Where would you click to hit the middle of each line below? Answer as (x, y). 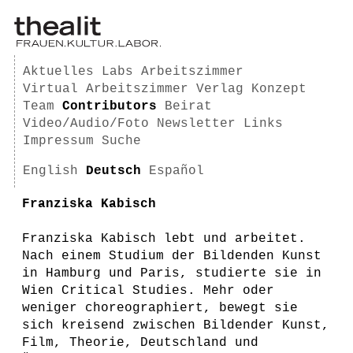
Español (176, 171)
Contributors (110, 106)
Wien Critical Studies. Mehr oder (148, 291)
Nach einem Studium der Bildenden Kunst (172, 256)
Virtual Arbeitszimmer (106, 89)
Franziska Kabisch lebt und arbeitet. (164, 239)
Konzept (279, 89)
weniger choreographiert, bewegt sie (160, 308)
